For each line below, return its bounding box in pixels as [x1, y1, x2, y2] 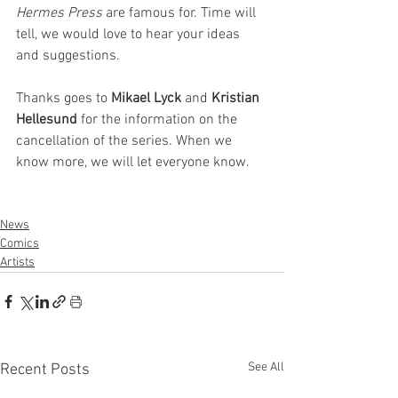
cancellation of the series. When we [16, 131, 235, 150]
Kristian [211, 89, 263, 107]
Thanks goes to [16, 89, 111, 107]
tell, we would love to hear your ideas [16, 25, 243, 44]
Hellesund [16, 110, 81, 129]
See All [248, 359, 284, 375]
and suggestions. [16, 46, 120, 65]
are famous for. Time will [102, 4, 259, 22]
